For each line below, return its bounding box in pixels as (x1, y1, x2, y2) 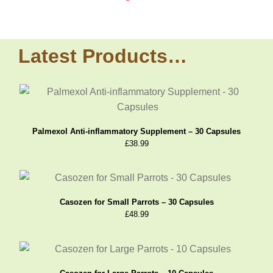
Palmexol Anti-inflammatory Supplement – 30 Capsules (32, 127, 241, 136)
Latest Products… (18, 45, 187, 67)
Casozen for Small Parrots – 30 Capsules (59, 197, 214, 207)
